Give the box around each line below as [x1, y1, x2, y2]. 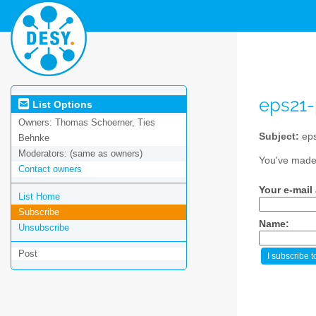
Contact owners [18, 164, 82, 175]
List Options [30, 98, 92, 110]
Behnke [18, 133, 49, 144]
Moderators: [18, 148, 70, 159]
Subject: [259, 130, 299, 142]
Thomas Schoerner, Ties [55, 117, 155, 128]
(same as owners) [70, 148, 142, 159]
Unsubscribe [18, 222, 69, 233]
